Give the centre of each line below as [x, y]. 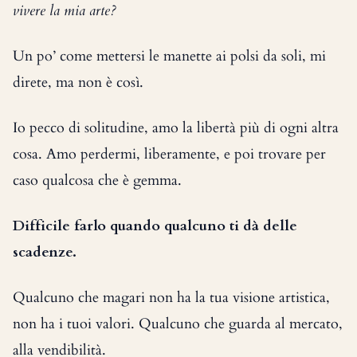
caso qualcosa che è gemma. [97, 180]
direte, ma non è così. [78, 82]
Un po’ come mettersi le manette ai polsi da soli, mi [169, 56]
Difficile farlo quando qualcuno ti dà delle [155, 226]
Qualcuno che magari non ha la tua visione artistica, [171, 298]
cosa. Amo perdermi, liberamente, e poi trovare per [169, 154]
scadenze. [45, 252]
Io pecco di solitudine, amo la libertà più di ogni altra [176, 128]
